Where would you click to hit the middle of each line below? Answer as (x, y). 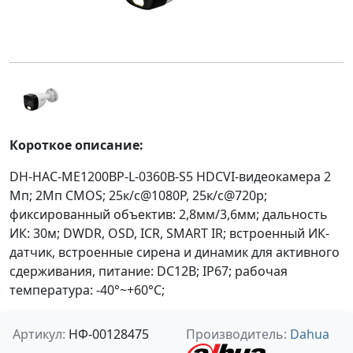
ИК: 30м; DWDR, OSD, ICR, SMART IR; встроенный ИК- (169, 233)
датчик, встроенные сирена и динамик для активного (175, 252)
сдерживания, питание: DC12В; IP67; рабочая (149, 271)
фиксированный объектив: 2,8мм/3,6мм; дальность (169, 214)
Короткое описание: (76, 145)
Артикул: (39, 334)
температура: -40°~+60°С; (87, 290)
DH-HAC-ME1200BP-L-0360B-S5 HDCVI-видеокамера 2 (170, 176)
